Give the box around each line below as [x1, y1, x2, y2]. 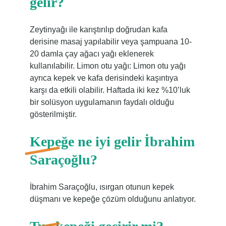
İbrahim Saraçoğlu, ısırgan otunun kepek [29, 183, 174, 191]
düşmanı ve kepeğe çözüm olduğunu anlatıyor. [29, 195, 196, 203]
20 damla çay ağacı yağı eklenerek [29, 49, 154, 58]
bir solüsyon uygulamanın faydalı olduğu [29, 98, 174, 106]
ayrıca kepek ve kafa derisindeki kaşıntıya [29, 74, 178, 82]
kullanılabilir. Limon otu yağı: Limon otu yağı [29, 62, 186, 70]
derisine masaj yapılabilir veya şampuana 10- [29, 37, 192, 46]
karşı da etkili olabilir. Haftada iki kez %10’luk [29, 86, 190, 94]
